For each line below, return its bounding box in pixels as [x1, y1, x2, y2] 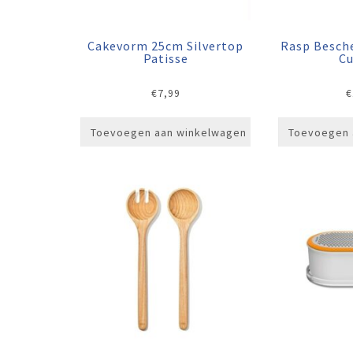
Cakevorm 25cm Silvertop [87, 38, 244, 54]
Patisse [143, 50, 188, 67]
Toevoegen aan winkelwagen [91, 125, 247, 140]
